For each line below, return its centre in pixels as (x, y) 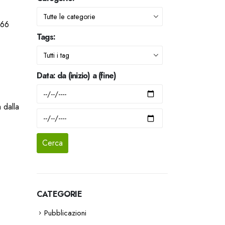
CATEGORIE (59, 194)
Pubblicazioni (65, 213)
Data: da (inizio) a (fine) (77, 76)
